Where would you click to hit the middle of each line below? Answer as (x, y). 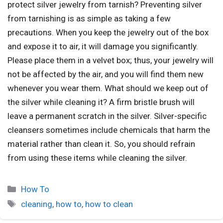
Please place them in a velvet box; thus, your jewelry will (111, 60)
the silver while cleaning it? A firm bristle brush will (101, 102)
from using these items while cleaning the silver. (97, 158)
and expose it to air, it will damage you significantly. (103, 46)
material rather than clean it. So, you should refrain (101, 144)
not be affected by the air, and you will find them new (106, 74)
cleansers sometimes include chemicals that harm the (109, 130)
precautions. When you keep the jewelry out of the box (108, 32)
